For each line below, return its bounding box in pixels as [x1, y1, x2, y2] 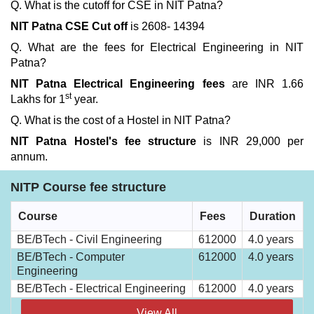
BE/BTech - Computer [17, 251, 125, 263]
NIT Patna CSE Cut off [11, 20, 128, 32]
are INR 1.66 [224, 78, 304, 90]
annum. [11, 151, 48, 163]
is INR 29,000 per [203, 135, 303, 147]
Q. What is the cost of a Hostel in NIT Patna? [11, 114, 231, 126]
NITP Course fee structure [11, 180, 166, 194]
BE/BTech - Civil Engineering [17, 233, 162, 245]
